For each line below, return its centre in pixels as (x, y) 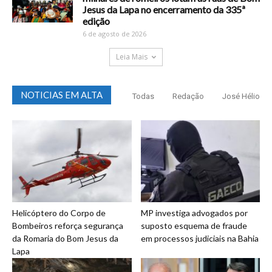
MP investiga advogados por (194, 213)
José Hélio (241, 97)
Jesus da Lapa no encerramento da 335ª (164, 10)
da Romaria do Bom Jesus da (65, 239)
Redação (188, 97)
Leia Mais (132, 57)
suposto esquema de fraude (194, 226)
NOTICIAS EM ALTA (62, 95)
